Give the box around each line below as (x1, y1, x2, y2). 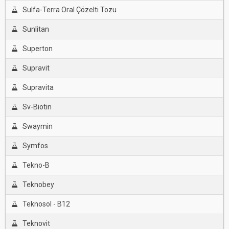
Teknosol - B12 (22, 200, 70, 208)
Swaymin (22, 122, 53, 130)
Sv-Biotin (22, 103, 52, 111)
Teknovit (22, 219, 50, 227)
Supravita (22, 83, 54, 91)
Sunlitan (22, 25, 49, 33)
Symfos (22, 142, 48, 150)
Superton (22, 44, 53, 53)
